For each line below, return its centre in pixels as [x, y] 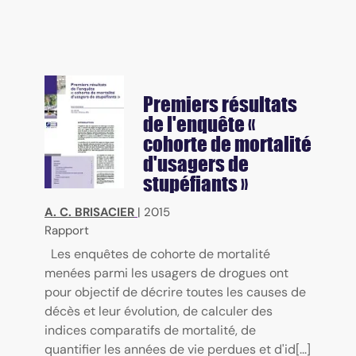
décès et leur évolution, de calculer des [159, 311]
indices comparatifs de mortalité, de [150, 331]
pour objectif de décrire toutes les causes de [175, 292]
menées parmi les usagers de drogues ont [166, 273]
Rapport [67, 231]
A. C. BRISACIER [89, 213]
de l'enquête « [199, 124]
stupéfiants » [195, 184]
